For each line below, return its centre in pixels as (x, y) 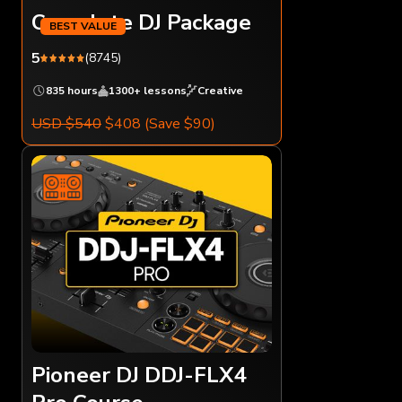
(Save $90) (180, 123)
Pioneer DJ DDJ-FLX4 (139, 375)
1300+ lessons (148, 90)
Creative (220, 90)
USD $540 (66, 123)
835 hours (72, 90)
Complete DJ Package (141, 22)
